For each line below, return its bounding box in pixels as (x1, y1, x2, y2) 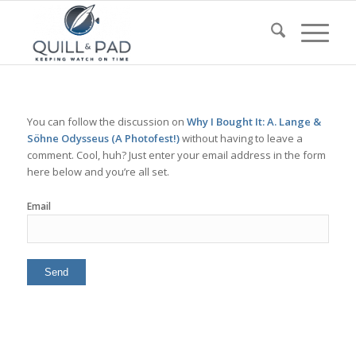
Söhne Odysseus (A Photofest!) (26, 131, 180, 146)
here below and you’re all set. (26, 164, 169, 180)
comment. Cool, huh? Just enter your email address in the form (26, 148, 326, 163)
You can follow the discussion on (26, 114, 187, 130)
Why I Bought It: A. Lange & (186, 114, 321, 130)
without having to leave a (179, 131, 303, 146)
